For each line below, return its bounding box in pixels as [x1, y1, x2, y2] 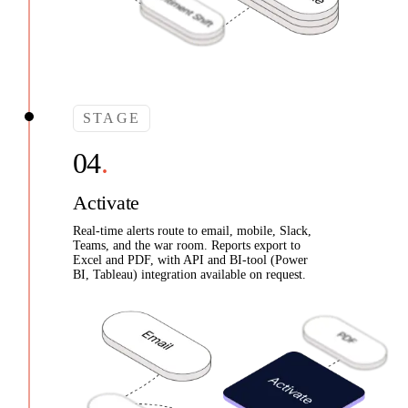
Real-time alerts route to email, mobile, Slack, [73, 224, 311, 239]
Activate [73, 191, 140, 215]
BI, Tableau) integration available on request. [73, 268, 306, 282]
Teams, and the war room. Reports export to [73, 239, 301, 253]
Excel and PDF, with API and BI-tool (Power [73, 253, 308, 268]
